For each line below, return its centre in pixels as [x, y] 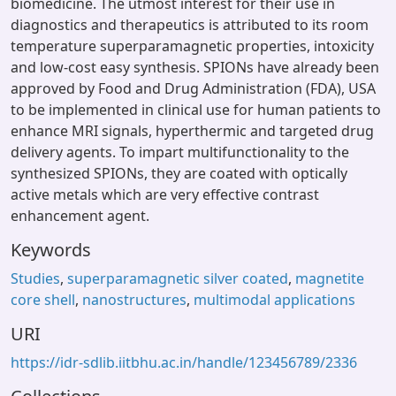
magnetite [330, 278]
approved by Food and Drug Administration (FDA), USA [193, 88]
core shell [43, 300]
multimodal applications [274, 300]
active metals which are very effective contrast [165, 194]
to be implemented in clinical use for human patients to [196, 110]
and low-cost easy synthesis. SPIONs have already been [195, 67]
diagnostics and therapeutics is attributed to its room [190, 25]
